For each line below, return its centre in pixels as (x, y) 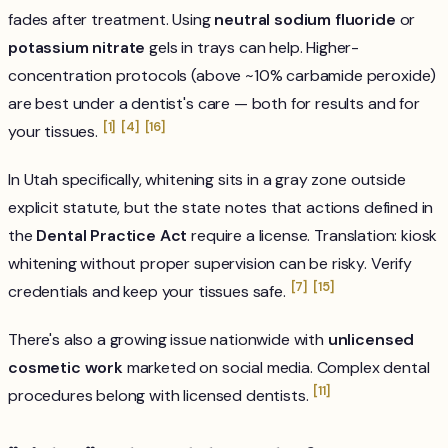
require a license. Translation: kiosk (312, 236)
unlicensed (371, 340)
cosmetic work (65, 368)
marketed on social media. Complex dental (276, 368)
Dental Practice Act (112, 236)
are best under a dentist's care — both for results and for (214, 104)
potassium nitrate (77, 48)
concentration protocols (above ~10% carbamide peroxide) (222, 76)
